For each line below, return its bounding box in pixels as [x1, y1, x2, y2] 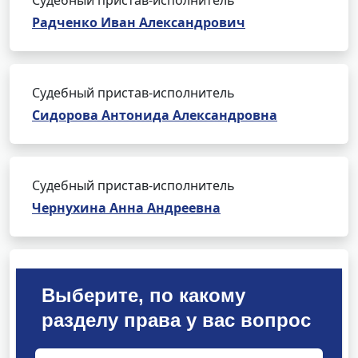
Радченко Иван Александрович [32, 14, 245, 31]
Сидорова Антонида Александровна [32, 106, 277, 124]
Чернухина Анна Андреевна [32, 199, 221, 217]
